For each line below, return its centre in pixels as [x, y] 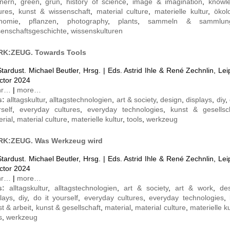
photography [87, 21]
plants [128, 21]
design [171, 100]
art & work [194, 188]
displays [199, 100]
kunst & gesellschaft [68, 208]
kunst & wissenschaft [54, 12]
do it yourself [56, 198]
